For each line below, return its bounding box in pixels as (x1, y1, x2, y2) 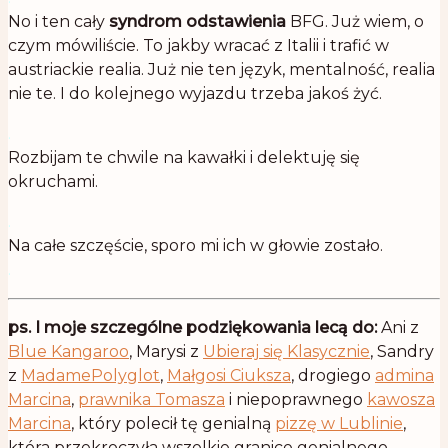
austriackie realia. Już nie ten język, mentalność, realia (8, 60, 435, 80)
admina (375, 366, 434, 386)
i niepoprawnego (225, 390, 367, 410)
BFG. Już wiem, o (286, 12, 424, 32)
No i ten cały (8, 12, 105, 32)
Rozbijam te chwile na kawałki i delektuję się (8, 148, 360, 168)
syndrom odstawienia (105, 12, 286, 32)
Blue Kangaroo (8, 342, 129, 362)
